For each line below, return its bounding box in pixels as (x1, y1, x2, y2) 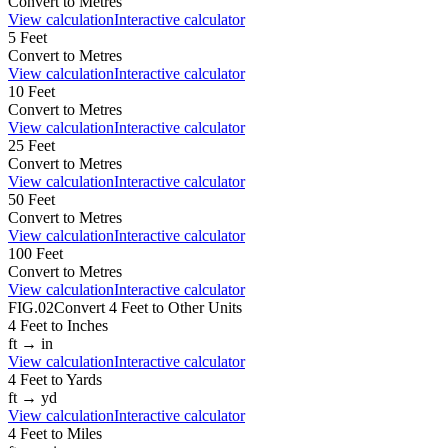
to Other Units (148, 298, 242, 316)
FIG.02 (8, 298, 54, 316)
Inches (67, 316, 108, 334)
